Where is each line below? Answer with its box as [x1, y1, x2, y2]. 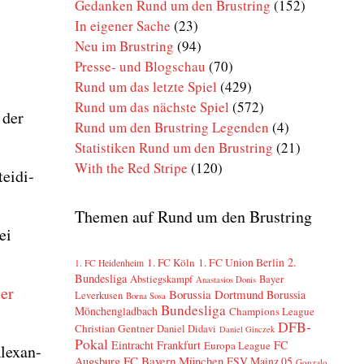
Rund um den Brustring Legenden [75, 117, 269, 136]
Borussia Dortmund [169, 285, 263, 302]
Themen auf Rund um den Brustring [75, 205, 312, 227]
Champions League [229, 303, 314, 318]
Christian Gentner [75, 320, 154, 336]
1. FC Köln [147, 254, 195, 270]
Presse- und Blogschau [75, 56, 206, 76]
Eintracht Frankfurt [111, 336, 201, 353]
